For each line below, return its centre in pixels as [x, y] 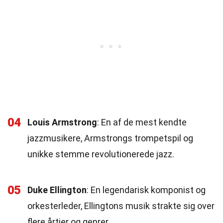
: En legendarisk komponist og [146, 190]
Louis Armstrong [62, 122]
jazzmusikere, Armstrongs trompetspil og [110, 138]
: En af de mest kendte [142, 122]
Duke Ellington [57, 190]
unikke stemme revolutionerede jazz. [101, 154]
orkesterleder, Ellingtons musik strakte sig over [121, 206]
